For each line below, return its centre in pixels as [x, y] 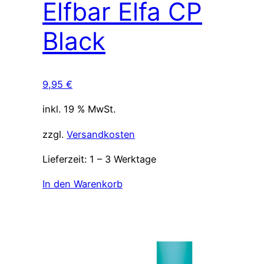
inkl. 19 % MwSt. [79, 109]
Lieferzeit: [66, 159]
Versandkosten [101, 134]
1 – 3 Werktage [123, 159]
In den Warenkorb [82, 184]
